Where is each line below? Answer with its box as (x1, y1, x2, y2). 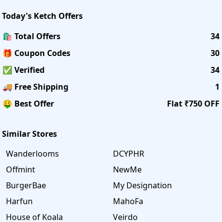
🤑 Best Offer (2, 98, 54, 109)
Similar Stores (2, 128, 57, 139)
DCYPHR (113, 148, 144, 159)
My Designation (113, 179, 172, 191)
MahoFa (113, 195, 143, 207)
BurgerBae (6, 179, 46, 191)
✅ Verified (2, 64, 45, 75)
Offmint (6, 164, 35, 175)
